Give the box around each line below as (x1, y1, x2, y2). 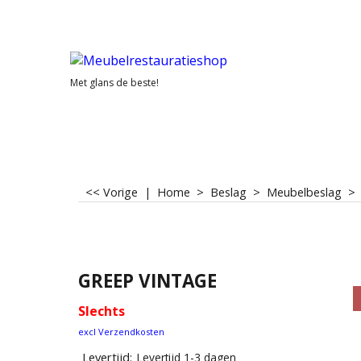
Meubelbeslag (267, 185, 342, 200)
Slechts (78, 301, 125, 320)
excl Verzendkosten (78, 325, 164, 338)
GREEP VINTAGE (78, 268, 217, 293)
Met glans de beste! (70, 76, 159, 89)
